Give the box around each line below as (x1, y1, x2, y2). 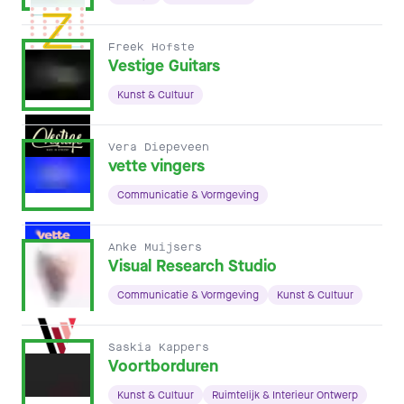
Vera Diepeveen (108, 140, 209, 154)
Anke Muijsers (108, 240, 202, 254)
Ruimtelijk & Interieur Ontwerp (212, 388, 358, 402)
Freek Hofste (108, 40, 195, 54)
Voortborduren (108, 355, 218, 377)
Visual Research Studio (108, 255, 277, 277)
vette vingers (108, 155, 205, 177)
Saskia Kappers (108, 340, 209, 354)
